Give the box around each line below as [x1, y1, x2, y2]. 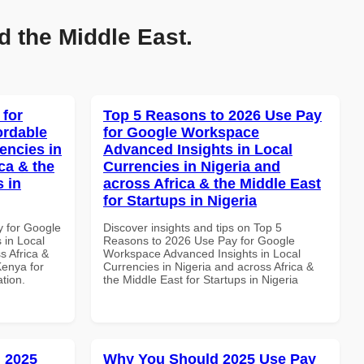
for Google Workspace [103, 123, 259, 141]
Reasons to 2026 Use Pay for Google [103, 233, 295, 247]
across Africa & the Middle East [103, 175, 321, 192]
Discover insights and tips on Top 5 [103, 220, 282, 234]
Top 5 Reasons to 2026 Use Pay [103, 106, 322, 123]
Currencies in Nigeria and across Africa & [103, 259, 314, 273]
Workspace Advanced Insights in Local [103, 246, 301, 260]
